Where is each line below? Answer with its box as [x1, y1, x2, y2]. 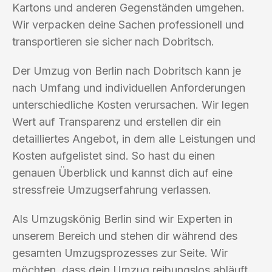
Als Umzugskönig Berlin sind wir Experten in [12, 212, 233, 225]
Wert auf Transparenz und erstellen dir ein [12, 115, 221, 128]
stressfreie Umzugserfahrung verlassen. [12, 183, 211, 196]
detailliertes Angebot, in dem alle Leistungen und [12, 132, 256, 145]
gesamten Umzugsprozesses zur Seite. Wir [12, 246, 228, 259]
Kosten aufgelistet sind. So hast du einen [12, 149, 215, 162]
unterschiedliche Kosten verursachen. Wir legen [12, 98, 249, 111]
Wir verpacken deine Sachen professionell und [12, 18, 244, 31]
